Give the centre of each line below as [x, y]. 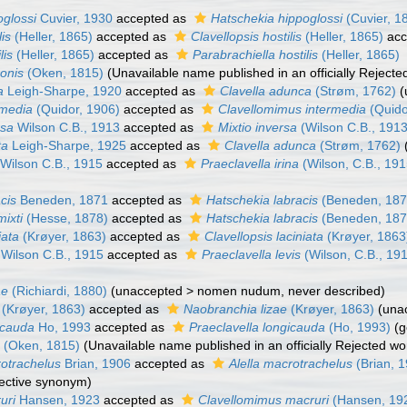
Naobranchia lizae [236, 309]
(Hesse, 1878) [66, 218]
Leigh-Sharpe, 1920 [63, 91]
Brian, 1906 [96, 363]
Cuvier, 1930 [75, 18]
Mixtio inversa [258, 127]
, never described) [333, 291]
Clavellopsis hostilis [247, 36]
